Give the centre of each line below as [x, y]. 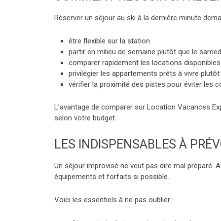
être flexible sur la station [109, 41]
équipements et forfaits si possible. [112, 176]
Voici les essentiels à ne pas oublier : [114, 200]
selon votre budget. [85, 118]
